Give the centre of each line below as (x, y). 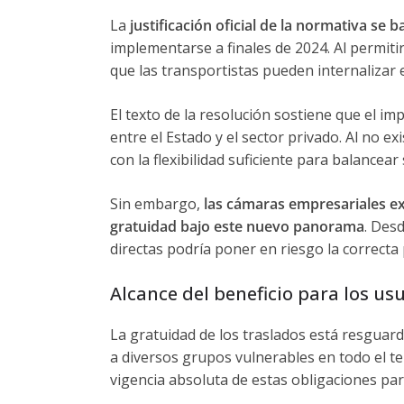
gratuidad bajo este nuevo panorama (237, 226)
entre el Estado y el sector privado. (226, 137)
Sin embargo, (155, 204)
